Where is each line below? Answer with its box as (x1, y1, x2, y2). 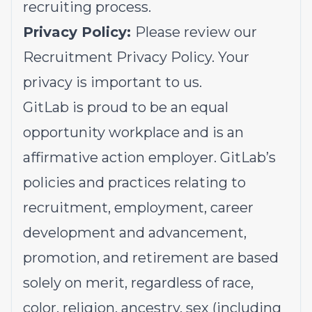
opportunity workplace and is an (23, 124, 244, 141)
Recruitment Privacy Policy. (23, 49, 214, 65)
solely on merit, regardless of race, (23, 274, 253, 291)
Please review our (135, 24, 257, 40)
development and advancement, (23, 224, 247, 241)
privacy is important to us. (23, 74, 202, 91)
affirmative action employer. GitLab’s (23, 149, 276, 166)
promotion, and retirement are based (23, 249, 279, 266)
